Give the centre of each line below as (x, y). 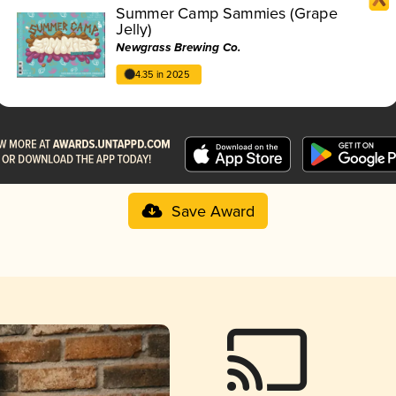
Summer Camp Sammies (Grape (227, 14)
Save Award (213, 212)
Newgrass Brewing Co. (179, 48)
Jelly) (134, 30)
